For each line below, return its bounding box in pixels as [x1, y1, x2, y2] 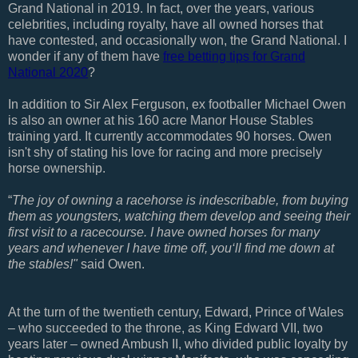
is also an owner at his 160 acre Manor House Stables [8, 113, 313, 127]
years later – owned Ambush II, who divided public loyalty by [8, 336, 348, 351]
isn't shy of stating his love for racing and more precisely [8, 145, 322, 159]
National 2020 [8, 65, 88, 79]
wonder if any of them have [8, 49, 163, 63]
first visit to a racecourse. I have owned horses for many [8, 225, 320, 239]
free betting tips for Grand [163, 49, 305, 63]
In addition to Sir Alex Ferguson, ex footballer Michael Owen [8, 97, 346, 111]
